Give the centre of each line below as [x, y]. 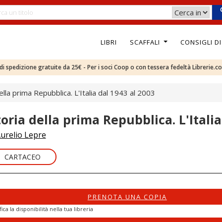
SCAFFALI [146, 42]
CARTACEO [22, 157]
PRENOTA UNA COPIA [127, 197]
